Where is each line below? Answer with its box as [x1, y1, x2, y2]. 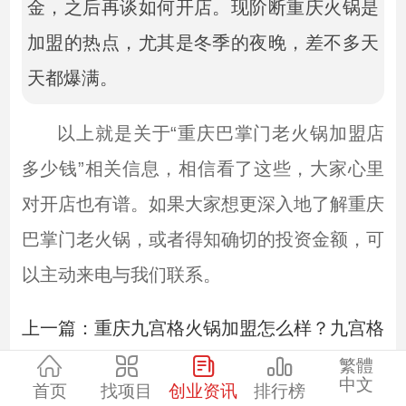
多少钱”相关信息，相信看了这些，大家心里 [21, 158, 385, 179]
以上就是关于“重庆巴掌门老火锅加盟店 [57, 122, 385, 143]
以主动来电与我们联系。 [21, 264, 221, 285]
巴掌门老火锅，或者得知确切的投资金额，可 [21, 228, 385, 249]
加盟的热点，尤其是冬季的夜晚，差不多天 [26, 32, 380, 53]
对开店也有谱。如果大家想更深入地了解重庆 [21, 193, 385, 214]
